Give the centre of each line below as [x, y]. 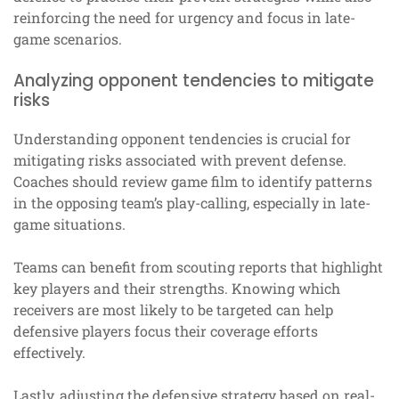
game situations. [69, 224]
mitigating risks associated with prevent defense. [180, 159]
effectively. [49, 352]
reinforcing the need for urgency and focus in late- [184, 17]
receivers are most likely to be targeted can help [173, 309]
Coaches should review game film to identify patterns [193, 181]
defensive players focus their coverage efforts [166, 330]
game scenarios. [68, 38]
